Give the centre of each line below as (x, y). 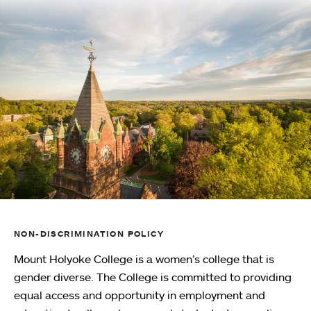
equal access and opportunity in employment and (140, 295)
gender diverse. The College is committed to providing (153, 277)
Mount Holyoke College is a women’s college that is (144, 259)
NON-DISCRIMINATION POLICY (89, 234)
